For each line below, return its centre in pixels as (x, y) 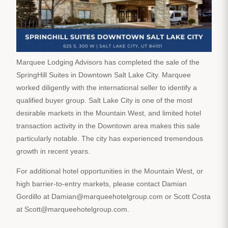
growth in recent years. (53, 151)
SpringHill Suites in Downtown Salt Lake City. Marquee (104, 75)
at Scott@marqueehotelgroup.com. (73, 209)
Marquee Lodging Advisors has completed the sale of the (108, 62)
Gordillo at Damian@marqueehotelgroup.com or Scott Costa (113, 196)
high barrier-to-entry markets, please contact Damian (102, 183)
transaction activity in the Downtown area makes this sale (108, 125)
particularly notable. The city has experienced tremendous (110, 138)
